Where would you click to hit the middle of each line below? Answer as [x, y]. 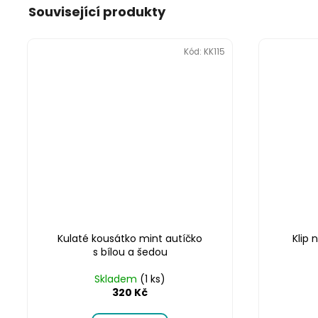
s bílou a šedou [130, 252]
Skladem [117, 279]
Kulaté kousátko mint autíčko [130, 239]
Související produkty [97, 11]
